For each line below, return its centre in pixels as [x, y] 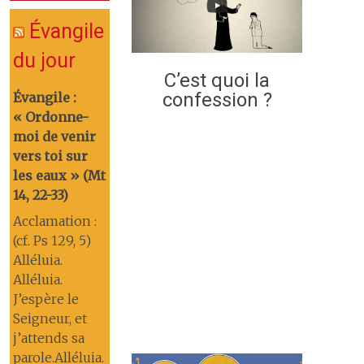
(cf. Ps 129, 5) [52, 240]
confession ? [217, 100]
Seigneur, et [50, 318]
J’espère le [46, 299]
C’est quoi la [217, 80]
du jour [45, 61]
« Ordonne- [51, 117]
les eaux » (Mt [60, 175]
